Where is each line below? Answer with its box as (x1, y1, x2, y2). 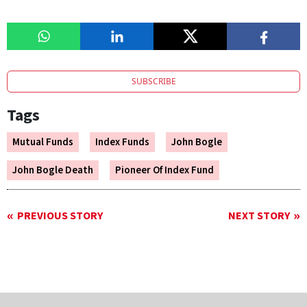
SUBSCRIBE (131, 75, 176, 88)
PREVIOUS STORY (17, 208, 103, 224)
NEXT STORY (228, 208, 290, 224)
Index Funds (95, 135, 149, 150)
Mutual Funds (12, 135, 73, 150)
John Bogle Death (12, 163, 93, 178)
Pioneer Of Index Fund (115, 163, 214, 178)
